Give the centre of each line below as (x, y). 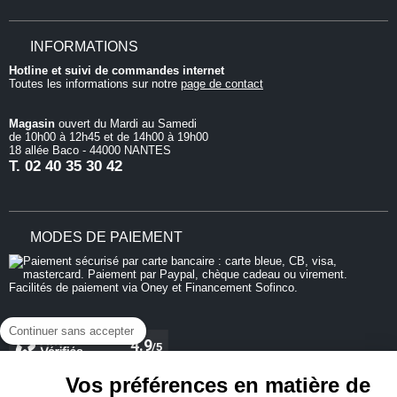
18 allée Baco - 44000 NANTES (90, 151)
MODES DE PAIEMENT (106, 237)
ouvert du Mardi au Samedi (126, 124)
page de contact (222, 84)
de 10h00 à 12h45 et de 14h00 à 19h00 (109, 137)
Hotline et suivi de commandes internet (117, 71)
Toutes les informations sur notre (95, 84)
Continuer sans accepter (71, 331)
